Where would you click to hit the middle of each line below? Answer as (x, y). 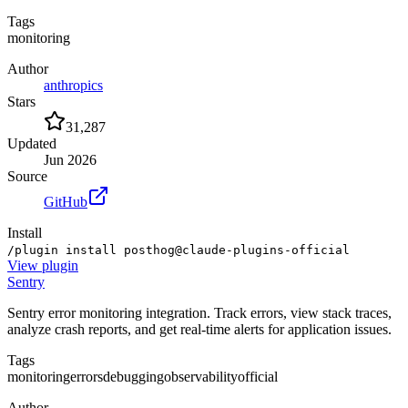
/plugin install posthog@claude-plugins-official (178, 250)
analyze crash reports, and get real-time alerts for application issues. (199, 329)
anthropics (73, 85)
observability (201, 376)
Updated (32, 143)
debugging (133, 376)
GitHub (66, 201)
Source (27, 176)
